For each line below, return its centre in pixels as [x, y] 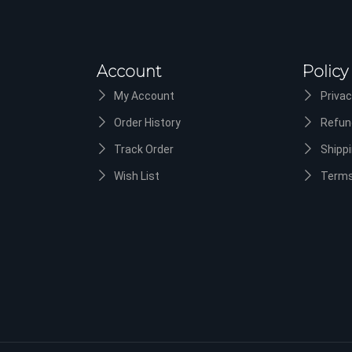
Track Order [144, 149]
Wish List [137, 176]
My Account [145, 96]
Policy [326, 71]
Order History [148, 123]
